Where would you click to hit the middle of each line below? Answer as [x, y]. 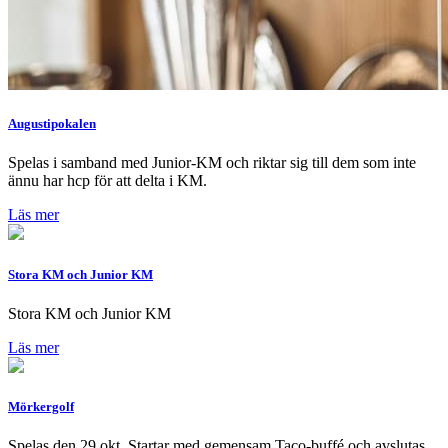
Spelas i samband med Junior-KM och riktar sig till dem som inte [212, 163]
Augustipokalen [52, 124]
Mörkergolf [41, 406]
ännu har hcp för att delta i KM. [107, 181]
